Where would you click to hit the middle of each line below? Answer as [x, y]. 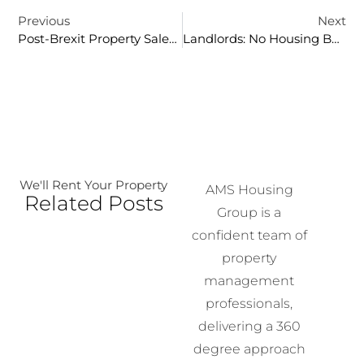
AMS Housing [249, 189]
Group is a [249, 212]
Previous [44, 20]
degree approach [249, 349]
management [249, 280]
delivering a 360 [249, 326]
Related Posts [93, 203]
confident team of [249, 235]
